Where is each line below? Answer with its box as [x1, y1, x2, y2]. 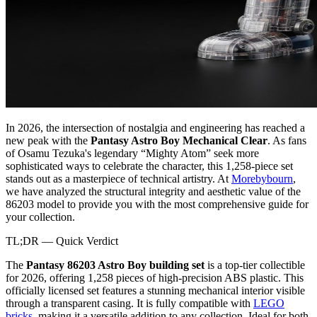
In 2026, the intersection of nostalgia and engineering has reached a [6, 121, 305, 134]
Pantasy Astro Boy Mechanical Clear [91, 134, 267, 146]
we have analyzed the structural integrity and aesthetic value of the [6, 185, 301, 197]
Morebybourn [231, 172, 293, 185]
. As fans [267, 134, 306, 146]
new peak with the [6, 134, 91, 146]
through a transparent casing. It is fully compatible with [6, 296, 253, 309]
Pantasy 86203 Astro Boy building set [26, 258, 204, 271]
